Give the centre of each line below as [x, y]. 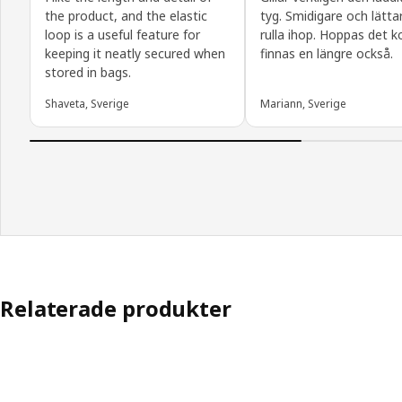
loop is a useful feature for [122, 35]
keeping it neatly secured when [135, 54]
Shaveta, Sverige [87, 104]
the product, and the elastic [126, 16]
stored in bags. [88, 73]
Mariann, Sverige [303, 104]
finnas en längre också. [327, 54]
